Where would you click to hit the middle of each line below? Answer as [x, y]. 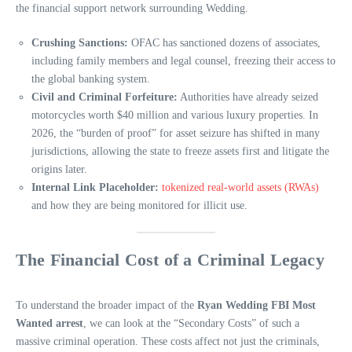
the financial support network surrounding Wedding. [132, 8]
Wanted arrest [49, 323]
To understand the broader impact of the [106, 305]
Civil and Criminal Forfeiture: [104, 97]
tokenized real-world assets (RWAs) [240, 187]
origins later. [59, 169]
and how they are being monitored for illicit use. [139, 205]
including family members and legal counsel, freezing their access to [183, 60]
